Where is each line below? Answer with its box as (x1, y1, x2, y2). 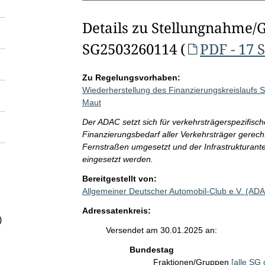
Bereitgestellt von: (82, 174, 157, 183)
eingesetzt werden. (82, 154, 153, 164)
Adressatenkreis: (82, 206, 151, 215)
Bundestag (129, 245, 174, 254)
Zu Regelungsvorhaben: (82, 73, 180, 82)
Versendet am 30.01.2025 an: (105, 225, 217, 235)
